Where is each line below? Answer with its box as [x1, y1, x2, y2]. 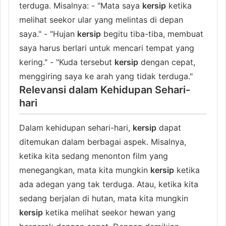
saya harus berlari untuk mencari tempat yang [19, 42, 194, 53]
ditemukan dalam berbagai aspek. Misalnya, [19, 136, 186, 147]
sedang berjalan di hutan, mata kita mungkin [19, 193, 188, 203]
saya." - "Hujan [19, 28, 77, 39]
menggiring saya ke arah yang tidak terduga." [19, 71, 193, 81]
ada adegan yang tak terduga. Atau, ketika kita [19, 179, 198, 189]
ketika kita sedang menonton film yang [19, 150, 168, 161]
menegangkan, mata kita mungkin [19, 164, 150, 175]
